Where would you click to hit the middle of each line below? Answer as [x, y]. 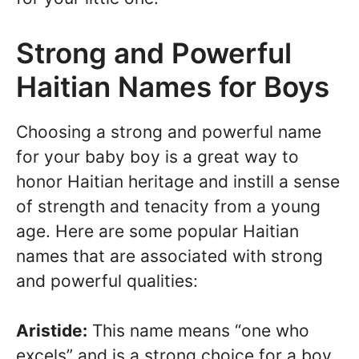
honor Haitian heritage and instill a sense [178, 181]
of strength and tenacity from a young [168, 206]
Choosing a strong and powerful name [169, 131]
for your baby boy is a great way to [157, 156]
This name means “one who [198, 331]
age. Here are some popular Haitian [157, 231]
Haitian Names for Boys [173, 86]
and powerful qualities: [107, 280]
